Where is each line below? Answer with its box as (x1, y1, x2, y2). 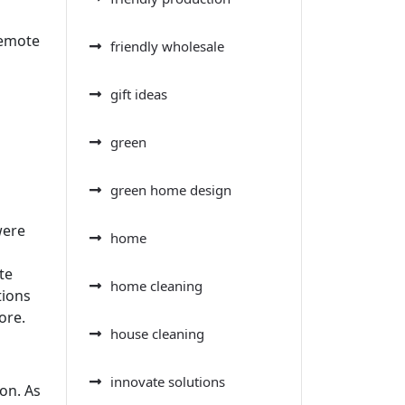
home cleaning (110, 276, 202, 295)
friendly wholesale (110, 36, 224, 55)
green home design (110, 180, 231, 199)
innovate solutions (110, 372, 225, 391)
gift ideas (110, 84, 167, 103)
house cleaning (110, 324, 204, 343)
